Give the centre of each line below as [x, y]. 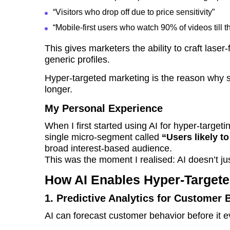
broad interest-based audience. [108, 149]
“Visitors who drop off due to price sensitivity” [134, 12]
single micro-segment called [103, 137]
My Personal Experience [104, 109]
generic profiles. [77, 60]
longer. [59, 90]
